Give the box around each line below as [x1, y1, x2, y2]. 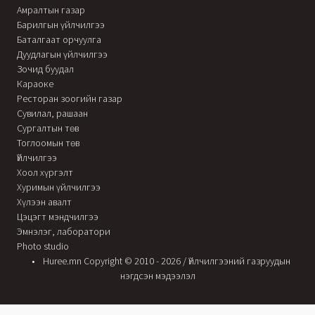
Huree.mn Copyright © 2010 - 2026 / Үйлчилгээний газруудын [40, 255, 290, 267]
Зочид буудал [17, 63, 74, 75]
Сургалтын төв [17, 122, 79, 134]
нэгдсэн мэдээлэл [120, 269, 195, 282]
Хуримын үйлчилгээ [17, 181, 101, 193]
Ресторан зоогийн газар [17, 92, 122, 105]
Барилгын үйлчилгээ [17, 18, 105, 31]
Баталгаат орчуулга [17, 33, 101, 46]
